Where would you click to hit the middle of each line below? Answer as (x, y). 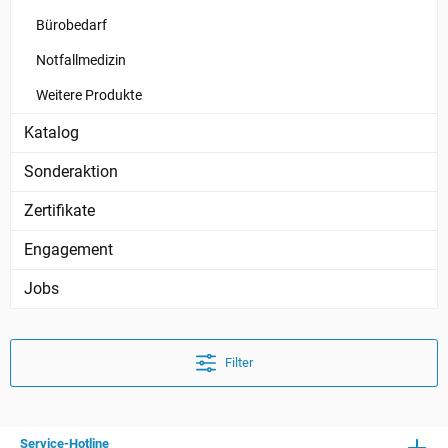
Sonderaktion (71, 172)
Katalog (51, 133)
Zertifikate (59, 211)
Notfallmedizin (81, 60)
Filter (238, 363)
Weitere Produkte (89, 95)
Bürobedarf (71, 25)
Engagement (68, 250)
